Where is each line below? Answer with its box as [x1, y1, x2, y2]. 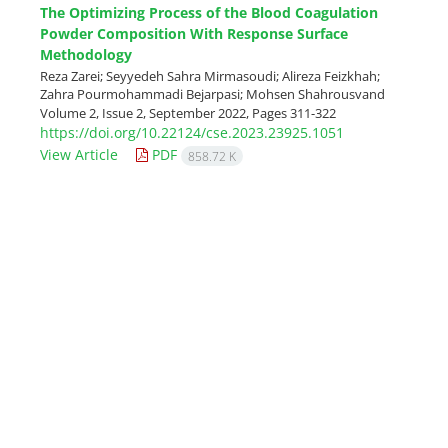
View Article [40, 144, 118, 164]
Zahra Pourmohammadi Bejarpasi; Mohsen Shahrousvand [40, 84, 385, 103]
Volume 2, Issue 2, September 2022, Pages [40, 103, 290, 122]
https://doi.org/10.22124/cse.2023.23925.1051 [40, 123, 344, 143]
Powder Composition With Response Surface [40, 23, 348, 43]
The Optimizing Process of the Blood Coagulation [40, 2, 378, 22]
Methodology [40, 44, 132, 64]
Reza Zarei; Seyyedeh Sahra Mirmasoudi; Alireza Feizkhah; [40, 66, 380, 85]
